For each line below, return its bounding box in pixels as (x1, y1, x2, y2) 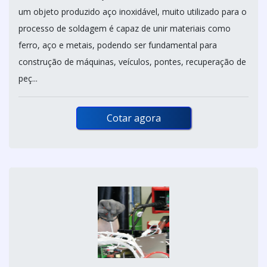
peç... (18, 73, 38, 85)
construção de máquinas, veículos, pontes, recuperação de (18, 56, 246, 68)
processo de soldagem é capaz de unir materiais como (18, 23, 231, 35)
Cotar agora (106, 111, 161, 125)
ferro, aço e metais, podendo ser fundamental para (18, 39, 217, 51)
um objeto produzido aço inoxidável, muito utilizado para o (18, 6, 247, 18)
